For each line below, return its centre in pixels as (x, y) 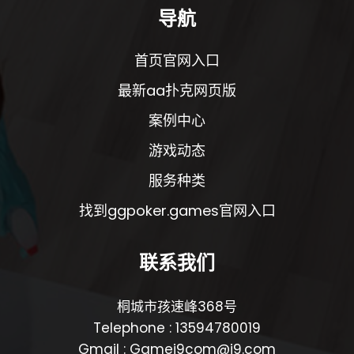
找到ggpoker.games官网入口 (177, 211)
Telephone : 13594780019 (177, 328)
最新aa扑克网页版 (177, 91)
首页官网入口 (177, 61)
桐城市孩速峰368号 (177, 307)
